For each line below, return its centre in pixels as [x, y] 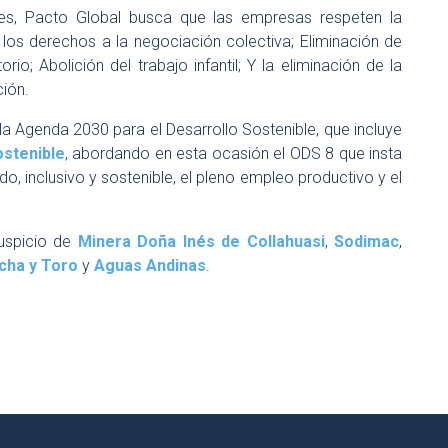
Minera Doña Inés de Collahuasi [201, 241]
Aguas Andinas [150, 265]
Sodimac [367, 241]
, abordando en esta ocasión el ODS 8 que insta [233, 153]
